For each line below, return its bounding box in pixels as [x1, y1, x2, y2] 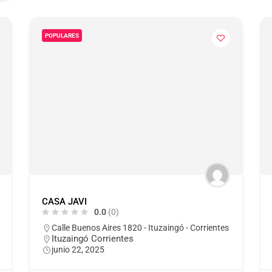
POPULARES [44, 32, 79, 39]
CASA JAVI [41, 195, 87, 207]
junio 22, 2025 [51, 244, 104, 254]
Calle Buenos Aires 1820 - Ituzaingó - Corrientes [51, 222, 229, 233]
